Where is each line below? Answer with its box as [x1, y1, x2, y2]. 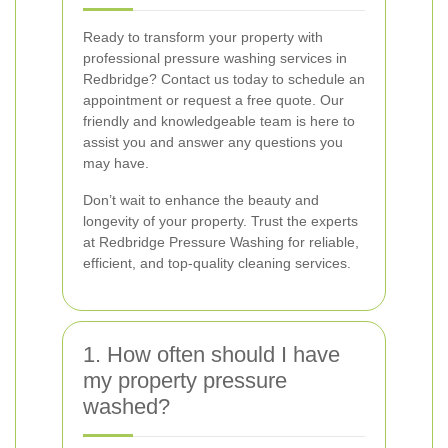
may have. [83, 155, 149, 171]
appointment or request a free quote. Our [83, 92, 344, 108]
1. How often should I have [83, 342, 340, 367]
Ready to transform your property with [83, 29, 323, 45]
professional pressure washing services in [83, 50, 347, 66]
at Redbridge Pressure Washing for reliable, [83, 234, 359, 250]
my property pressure [83, 368, 287, 393]
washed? [83, 394, 170, 419]
